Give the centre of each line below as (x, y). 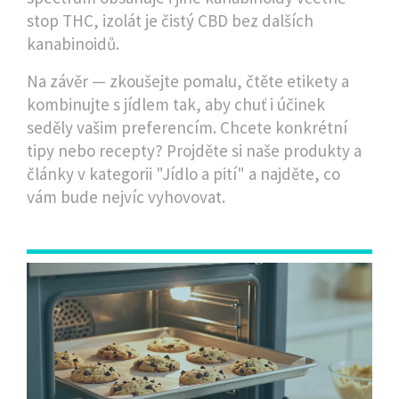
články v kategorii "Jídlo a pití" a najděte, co (183, 174)
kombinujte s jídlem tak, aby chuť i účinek (176, 104)
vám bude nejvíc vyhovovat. (126, 197)
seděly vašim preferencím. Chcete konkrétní (187, 127)
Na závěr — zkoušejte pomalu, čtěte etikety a (188, 81)
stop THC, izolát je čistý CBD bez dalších (170, 20)
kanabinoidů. (73, 44)
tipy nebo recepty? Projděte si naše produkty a (194, 151)
